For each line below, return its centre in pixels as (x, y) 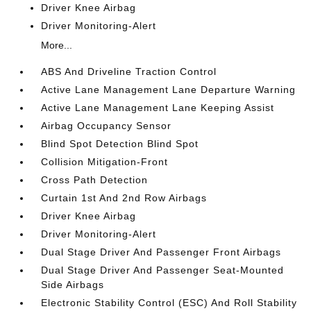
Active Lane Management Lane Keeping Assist (158, 108)
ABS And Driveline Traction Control (129, 72)
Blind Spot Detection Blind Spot (120, 144)
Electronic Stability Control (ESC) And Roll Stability (169, 303)
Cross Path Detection (95, 180)
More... (57, 45)
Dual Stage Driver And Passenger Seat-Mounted (163, 270)
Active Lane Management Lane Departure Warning (169, 90)
